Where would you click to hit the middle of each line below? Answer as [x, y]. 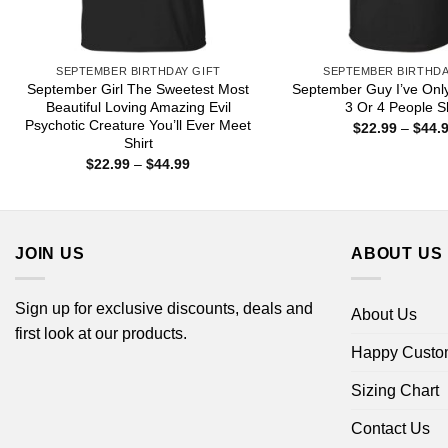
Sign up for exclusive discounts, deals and [164, 308]
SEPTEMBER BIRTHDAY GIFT [138, 71]
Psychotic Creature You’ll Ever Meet [138, 125]
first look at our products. [101, 333]
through [214, 204]
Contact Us [390, 428]
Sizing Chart [395, 390]
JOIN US [50, 254]
